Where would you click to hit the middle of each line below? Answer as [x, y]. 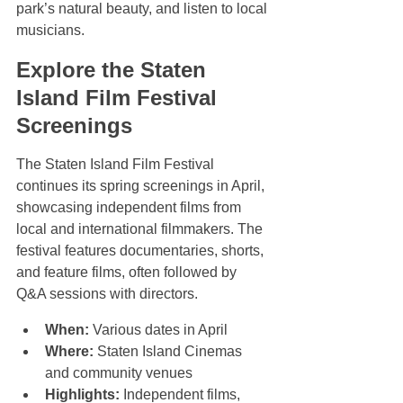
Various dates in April [162, 330]
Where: [69, 352]
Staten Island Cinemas [170, 352]
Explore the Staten [114, 70]
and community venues [122, 373]
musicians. [50, 31]
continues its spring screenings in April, [142, 186]
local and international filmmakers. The [141, 229]
